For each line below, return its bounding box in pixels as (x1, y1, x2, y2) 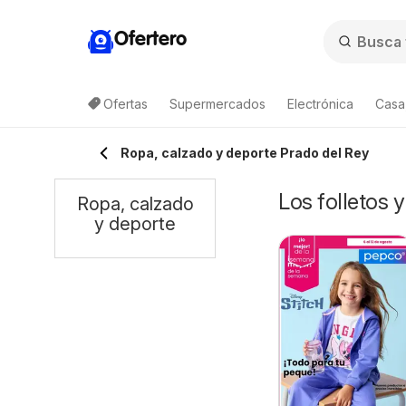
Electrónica (287, 96, 353, 111)
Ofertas (103, 96, 148, 111)
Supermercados (169, 96, 266, 111)
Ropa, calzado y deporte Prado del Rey (121, 145, 369, 160)
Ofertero (114, 29, 187, 50)
